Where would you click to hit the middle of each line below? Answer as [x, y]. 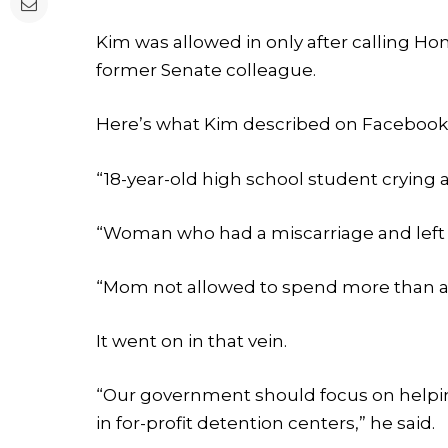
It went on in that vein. [192, 341]
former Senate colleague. [208, 70]
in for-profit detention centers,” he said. [266, 423]
